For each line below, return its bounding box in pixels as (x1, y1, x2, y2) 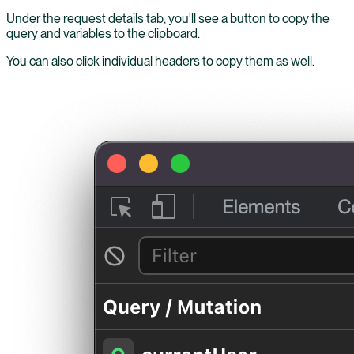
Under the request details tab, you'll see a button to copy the (6, 10, 330, 26)
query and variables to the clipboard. (6, 25, 200, 41)
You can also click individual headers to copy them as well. (6, 53, 314, 69)
